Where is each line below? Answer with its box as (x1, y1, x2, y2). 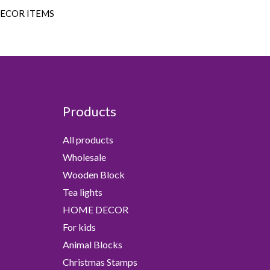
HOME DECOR (62, 203, 128, 215)
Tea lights (62, 186, 102, 198)
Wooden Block (62, 168, 125, 180)
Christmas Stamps (62, 256, 137, 268)
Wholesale (62, 151, 106, 163)
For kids (62, 221, 96, 233)
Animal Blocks (62, 238, 122, 250)
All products (62, 133, 113, 145)
